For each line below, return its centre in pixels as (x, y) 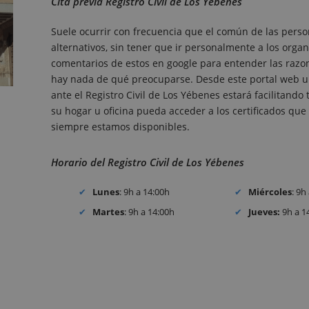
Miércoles (270, 192)
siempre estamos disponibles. (120, 127)
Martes (109, 211)
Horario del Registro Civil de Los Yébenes (148, 162)
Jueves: (265, 211)
